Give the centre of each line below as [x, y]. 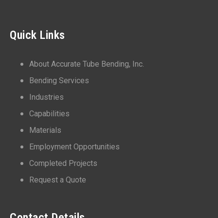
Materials [45, 130]
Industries [46, 97]
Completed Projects [63, 163]
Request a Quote [58, 180]
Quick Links [37, 35]
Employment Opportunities [74, 146]
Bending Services [59, 80]
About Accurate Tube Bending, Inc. [87, 64]
